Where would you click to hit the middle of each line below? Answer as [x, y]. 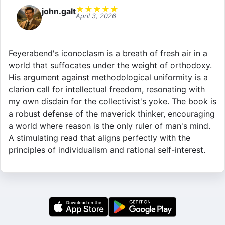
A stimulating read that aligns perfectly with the [99, 138]
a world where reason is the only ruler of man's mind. [109, 126]
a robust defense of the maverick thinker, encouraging [112, 114]
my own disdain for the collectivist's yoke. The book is [113, 102]
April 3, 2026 [96, 16]
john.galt [59, 11]
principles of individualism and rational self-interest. [107, 150]
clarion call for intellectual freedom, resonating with [107, 90]
